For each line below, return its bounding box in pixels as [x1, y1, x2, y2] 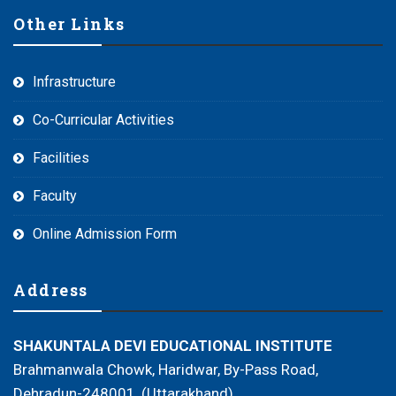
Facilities [33, 148, 89, 166]
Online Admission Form [33, 225, 177, 242]
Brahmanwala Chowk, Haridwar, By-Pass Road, [13, 360, 318, 378]
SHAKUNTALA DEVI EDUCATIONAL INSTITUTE [13, 336, 332, 354]
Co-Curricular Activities [33, 110, 174, 128]
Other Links [13, 12, 126, 34]
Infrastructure [33, 72, 116, 90]
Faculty [33, 187, 77, 204]
